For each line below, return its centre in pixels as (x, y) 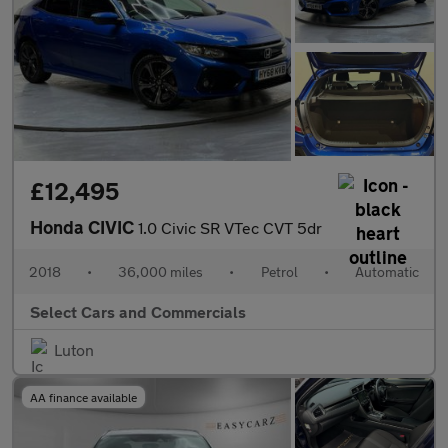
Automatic (386, 272)
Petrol (279, 272)
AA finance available (83, 397)
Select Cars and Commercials (138, 312)
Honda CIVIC (84, 227)
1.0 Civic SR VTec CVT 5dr (230, 228)
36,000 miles (161, 272)
